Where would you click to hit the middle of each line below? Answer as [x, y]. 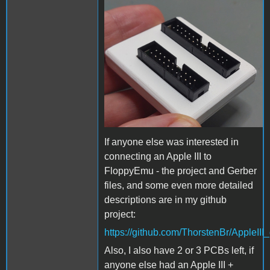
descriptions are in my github [165, 199]
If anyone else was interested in [171, 142]
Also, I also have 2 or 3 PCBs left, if [179, 250]
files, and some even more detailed [179, 185]
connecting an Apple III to [158, 156]
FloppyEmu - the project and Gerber [181, 171]
